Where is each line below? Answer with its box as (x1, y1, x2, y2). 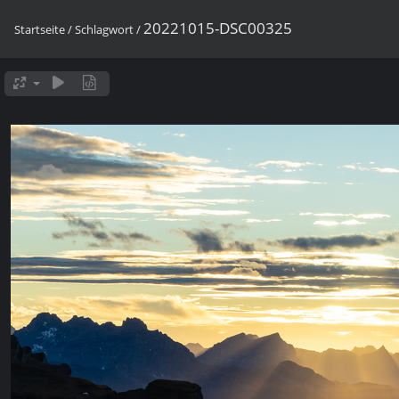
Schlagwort (75, 21, 134, 37)
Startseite (14, 21, 65, 37)
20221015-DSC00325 (143, 18, 292, 38)
